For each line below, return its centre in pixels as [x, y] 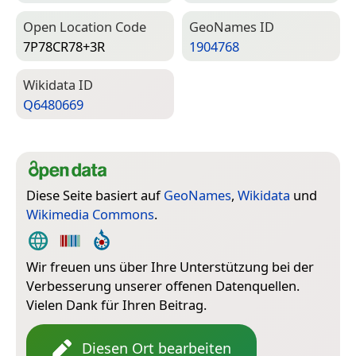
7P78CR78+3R [64, 46]
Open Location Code [85, 27]
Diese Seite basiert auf [95, 195]
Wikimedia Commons [90, 215]
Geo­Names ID [232, 27]
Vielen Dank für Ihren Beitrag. [116, 305]
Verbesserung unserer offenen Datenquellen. [163, 286]
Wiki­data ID [58, 85]
